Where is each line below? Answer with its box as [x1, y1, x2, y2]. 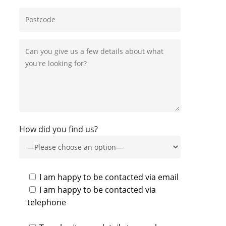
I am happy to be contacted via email [39, 172, 179, 183]
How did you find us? [19, 124, 98, 135]
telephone [27, 197, 66, 208]
